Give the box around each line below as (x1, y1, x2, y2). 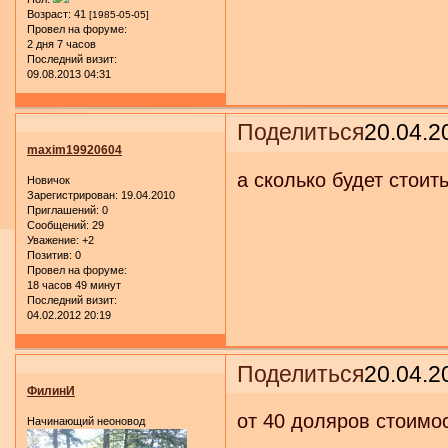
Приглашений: (27, 203, 99, 216)
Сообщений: (27, 218, 89, 231)
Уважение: (27, 233, 79, 246)
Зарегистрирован (27, 188, 115, 201)
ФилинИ (27, 384, 75, 399)
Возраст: (27, 7, 71, 20)
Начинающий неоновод (27, 414, 145, 427)
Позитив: (27, 248, 72, 261)
